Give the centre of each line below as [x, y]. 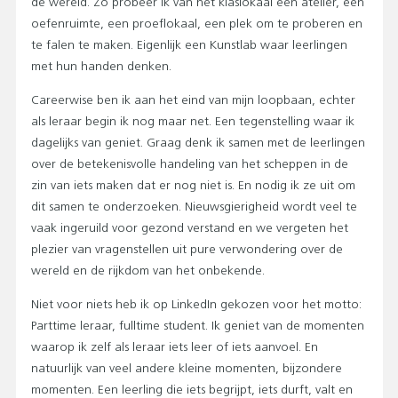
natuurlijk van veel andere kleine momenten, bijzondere [187, 369]
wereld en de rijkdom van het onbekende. [148, 271]
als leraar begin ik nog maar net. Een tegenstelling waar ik [193, 122]
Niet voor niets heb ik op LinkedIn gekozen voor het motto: [196, 305]
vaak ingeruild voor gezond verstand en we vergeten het [190, 228]
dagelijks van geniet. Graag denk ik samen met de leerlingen [198, 143]
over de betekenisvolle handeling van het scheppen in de [190, 164]
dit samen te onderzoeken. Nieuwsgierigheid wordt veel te [194, 207]
